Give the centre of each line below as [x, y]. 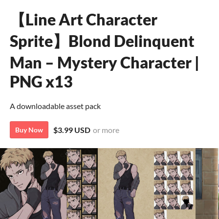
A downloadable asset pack [55, 106]
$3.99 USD [72, 130]
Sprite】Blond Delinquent [102, 41]
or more [106, 130]
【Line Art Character [84, 19]
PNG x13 [41, 81]
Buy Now [29, 130]
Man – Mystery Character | [105, 62]
